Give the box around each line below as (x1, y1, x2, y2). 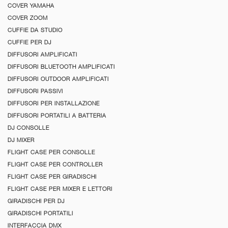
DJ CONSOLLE (8, 124, 49, 131)
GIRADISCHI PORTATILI (8, 210, 73, 216)
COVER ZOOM (8, 14, 48, 21)
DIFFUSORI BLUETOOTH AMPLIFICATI (8, 63, 115, 70)
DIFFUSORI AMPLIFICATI (8, 51, 77, 58)
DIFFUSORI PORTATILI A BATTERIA (8, 112, 106, 119)
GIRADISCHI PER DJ (8, 197, 65, 204)
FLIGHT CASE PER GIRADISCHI (8, 173, 97, 180)
